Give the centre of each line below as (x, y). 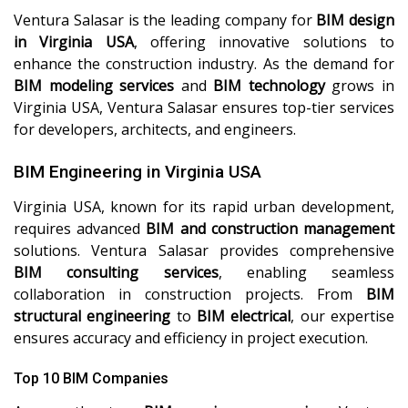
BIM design (355, 20)
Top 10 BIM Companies (91, 378)
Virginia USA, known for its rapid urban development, (204, 207)
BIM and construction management (270, 229)
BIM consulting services (116, 272)
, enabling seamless (306, 272)
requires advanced (80, 229)
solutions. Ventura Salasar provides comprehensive (204, 250)
